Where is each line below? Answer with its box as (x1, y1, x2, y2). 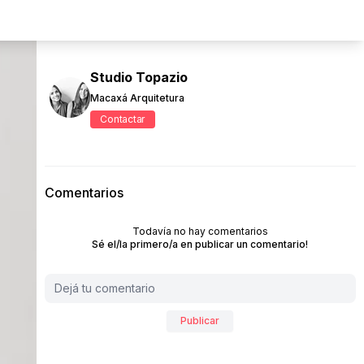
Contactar (100, 112, 145, 125)
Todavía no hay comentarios (132, 225, 268, 237)
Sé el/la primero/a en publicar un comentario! (92, 238, 309, 250)
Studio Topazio (89, 68, 188, 85)
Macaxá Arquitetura (89, 91, 184, 104)
